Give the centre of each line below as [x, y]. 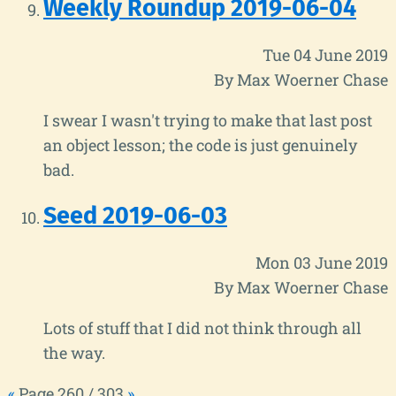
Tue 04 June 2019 [325, 54]
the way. [74, 352]
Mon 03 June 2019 [322, 262]
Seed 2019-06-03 [135, 216]
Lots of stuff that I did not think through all [202, 327]
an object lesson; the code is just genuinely [200, 145]
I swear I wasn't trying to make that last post [208, 120]
